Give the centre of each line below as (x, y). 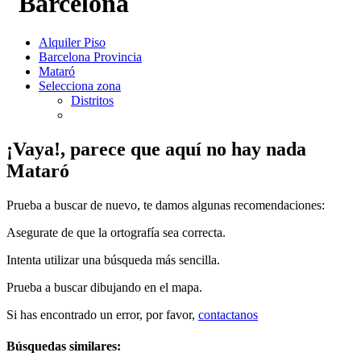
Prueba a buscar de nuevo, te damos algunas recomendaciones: (166, 205)
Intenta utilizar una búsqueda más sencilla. (113, 259)
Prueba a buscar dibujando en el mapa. (104, 287)
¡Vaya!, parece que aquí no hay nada (156, 149)
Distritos (92, 100)
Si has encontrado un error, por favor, (102, 314)
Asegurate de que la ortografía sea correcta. (116, 232)
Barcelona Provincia (90, 56)
